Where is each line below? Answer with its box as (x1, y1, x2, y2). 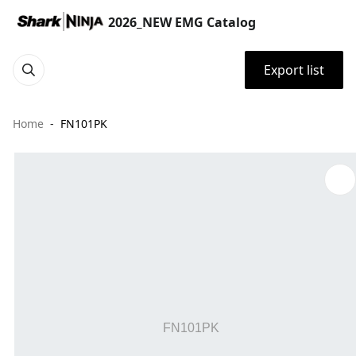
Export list (264, 61, 324, 79)
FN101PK (60, 116, 107, 131)
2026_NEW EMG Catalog (108, 14, 256, 31)
